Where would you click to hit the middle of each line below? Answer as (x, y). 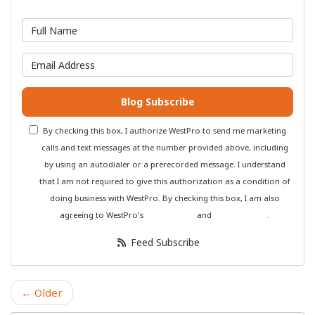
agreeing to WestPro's (103, 215)
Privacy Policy (240, 215)
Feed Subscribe (163, 243)
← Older (42, 293)
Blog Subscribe (157, 102)
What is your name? (209, 26)
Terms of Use (170, 215)
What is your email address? (232, 61)
